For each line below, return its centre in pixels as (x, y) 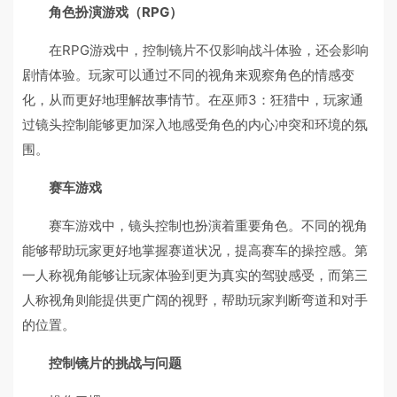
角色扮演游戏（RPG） (116, 12)
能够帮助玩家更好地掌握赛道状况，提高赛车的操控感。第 (195, 250)
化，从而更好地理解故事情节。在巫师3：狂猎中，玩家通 (193, 100)
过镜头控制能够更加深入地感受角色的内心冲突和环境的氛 (195, 125)
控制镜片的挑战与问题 (115, 363)
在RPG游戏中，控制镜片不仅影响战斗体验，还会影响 (209, 50)
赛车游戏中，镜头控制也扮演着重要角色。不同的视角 (208, 226)
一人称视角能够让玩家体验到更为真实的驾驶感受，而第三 (195, 275)
